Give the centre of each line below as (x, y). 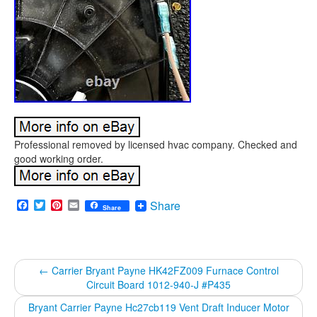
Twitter (62, 205)
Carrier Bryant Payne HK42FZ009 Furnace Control (163, 271)
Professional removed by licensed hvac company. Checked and (156, 144)
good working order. (59, 158)
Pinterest (85, 205)
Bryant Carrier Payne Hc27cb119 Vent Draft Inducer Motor (158, 307)
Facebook (53, 205)
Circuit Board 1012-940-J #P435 (158, 285)
